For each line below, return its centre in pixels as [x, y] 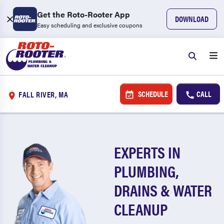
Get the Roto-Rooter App [83, 14]
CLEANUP [141, 209]
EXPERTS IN [147, 152]
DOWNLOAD [192, 19]
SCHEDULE [152, 94]
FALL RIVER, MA [43, 94]
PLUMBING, [146, 171]
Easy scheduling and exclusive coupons [90, 25]
